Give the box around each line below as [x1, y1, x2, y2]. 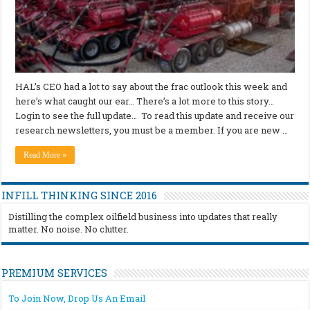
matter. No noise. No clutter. [8, 222, 129, 235]
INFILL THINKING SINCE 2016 [1, 188, 158, 202]
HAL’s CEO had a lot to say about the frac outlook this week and [15, 80, 288, 93]
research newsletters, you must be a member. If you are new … [15, 123, 289, 136]
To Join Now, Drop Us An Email [8, 291, 146, 304]
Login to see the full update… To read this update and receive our [15, 109, 295, 122]
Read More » [24, 149, 67, 160]
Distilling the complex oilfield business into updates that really [8, 210, 278, 223]
